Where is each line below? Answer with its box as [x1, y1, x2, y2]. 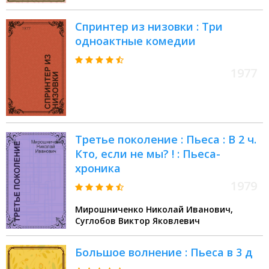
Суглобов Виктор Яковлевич [75, 215, 200, 227]
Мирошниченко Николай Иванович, [75, 204, 233, 216]
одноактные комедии [75, 34, 196, 49]
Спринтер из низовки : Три [75, 19, 223, 34]
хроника [75, 161, 121, 176]
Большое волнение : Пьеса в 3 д [75, 245, 253, 260]
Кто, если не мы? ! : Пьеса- [75, 147, 220, 162]
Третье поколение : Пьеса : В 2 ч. [75, 132, 256, 147]
